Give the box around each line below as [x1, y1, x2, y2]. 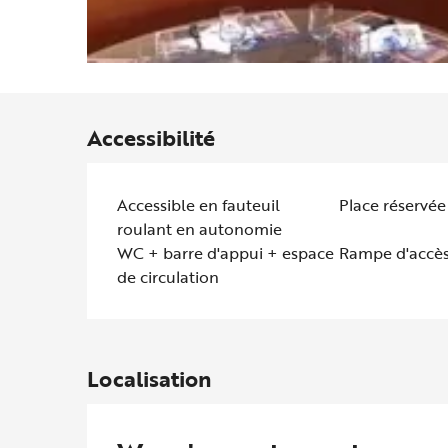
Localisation [87, 362, 212, 396]
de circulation [117, 265, 220, 290]
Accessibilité [87, 121, 216, 155]
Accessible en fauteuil [117, 193, 281, 218]
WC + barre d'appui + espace [117, 241, 335, 266]
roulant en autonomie [117, 217, 283, 242]
